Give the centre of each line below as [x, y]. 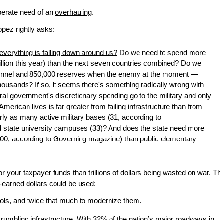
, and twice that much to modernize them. [75, 201]
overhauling [73, 13]
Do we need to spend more [162, 53]
